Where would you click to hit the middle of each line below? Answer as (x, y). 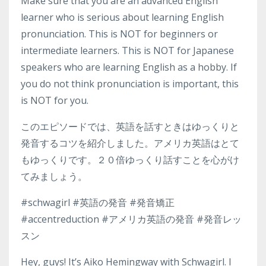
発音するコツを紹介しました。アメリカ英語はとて (130, 143)
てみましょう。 (54, 177)
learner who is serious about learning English (122, 18)
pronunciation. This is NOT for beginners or (119, 34)
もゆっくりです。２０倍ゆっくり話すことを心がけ (130, 160)
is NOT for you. (55, 101)
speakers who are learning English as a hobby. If (129, 67)
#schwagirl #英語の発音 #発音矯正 (98, 203)
